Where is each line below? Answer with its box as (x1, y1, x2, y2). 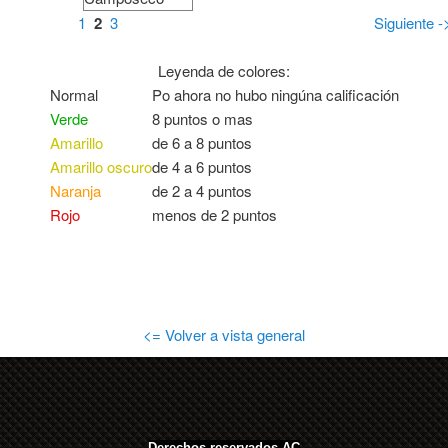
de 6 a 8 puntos (151, 132, 252, 154)
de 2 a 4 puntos (151, 180, 252, 202)
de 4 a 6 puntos (151, 156, 252, 178)
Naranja (49, 180, 101, 202)
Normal (49, 84, 98, 106)
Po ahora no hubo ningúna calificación (151, 84, 399, 106)
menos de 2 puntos (151, 204, 277, 226)
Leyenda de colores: (158, 60, 290, 82)
